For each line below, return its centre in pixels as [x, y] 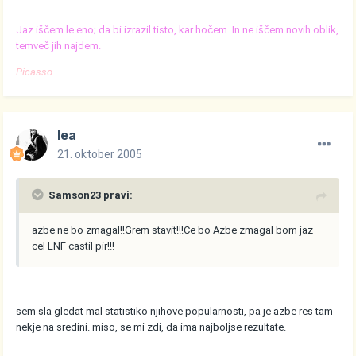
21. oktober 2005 [100, 154]
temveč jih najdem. [59, 45]
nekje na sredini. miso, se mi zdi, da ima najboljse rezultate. [151, 327]
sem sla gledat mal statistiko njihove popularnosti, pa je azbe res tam [175, 311]
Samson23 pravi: [91, 195]
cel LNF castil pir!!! [74, 246]
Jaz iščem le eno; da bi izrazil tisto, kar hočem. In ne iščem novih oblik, [178, 29]
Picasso [35, 72]
